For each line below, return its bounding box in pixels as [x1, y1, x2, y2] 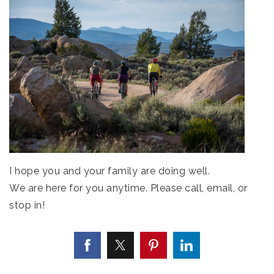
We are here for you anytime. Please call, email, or [9, 182, 248, 194]
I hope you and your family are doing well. [9, 165, 210, 177]
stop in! [9, 199, 45, 211]
